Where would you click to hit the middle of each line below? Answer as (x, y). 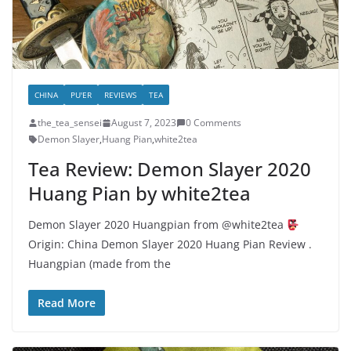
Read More (67, 303)
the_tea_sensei (70, 123)
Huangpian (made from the (100, 264)
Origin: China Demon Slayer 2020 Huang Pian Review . (170, 244)
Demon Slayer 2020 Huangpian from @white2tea (157, 225)
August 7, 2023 (144, 123)
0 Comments (213, 123)
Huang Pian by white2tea (139, 194)
